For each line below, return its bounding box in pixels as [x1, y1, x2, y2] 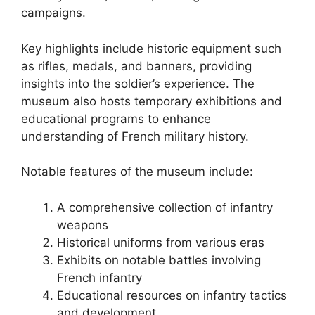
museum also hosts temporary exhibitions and [21, 94, 282, 108]
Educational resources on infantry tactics [57, 288, 287, 302]
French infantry [57, 270, 142, 285]
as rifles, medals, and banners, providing [21, 58, 252, 73]
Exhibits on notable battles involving [57, 252, 261, 267]
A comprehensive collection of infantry [57, 200, 273, 214]
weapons [57, 217, 108, 232]
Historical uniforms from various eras [57, 235, 264, 250]
